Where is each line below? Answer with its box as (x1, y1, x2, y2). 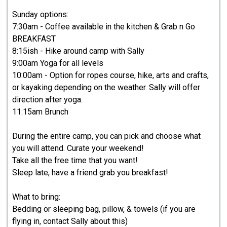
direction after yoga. (12, 94, 83, 104)
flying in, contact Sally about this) (12, 216, 128, 226)
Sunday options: (12, 9, 69, 19)
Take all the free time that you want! (12, 155, 138, 165)
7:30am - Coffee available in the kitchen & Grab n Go (12, 21, 196, 31)
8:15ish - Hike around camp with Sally (12, 46, 145, 56)
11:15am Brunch (12, 106, 69, 117)
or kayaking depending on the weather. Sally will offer (12, 82, 201, 92)
